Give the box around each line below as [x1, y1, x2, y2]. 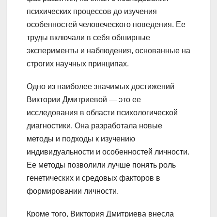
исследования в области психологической [27, 108, 178, 117]
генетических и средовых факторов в [27, 174, 160, 183]
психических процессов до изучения [27, 7, 157, 16]
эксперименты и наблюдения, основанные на [27, 46, 190, 55]
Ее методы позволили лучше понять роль [27, 161, 176, 170]
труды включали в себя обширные [27, 33, 150, 42]
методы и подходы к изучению [27, 135, 135, 143]
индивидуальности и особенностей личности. [27, 148, 189, 156]
